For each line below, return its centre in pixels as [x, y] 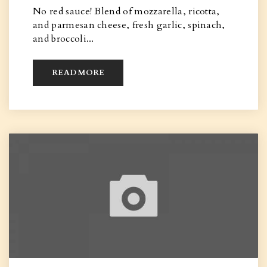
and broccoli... [63, 39]
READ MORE [78, 73]
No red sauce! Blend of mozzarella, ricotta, [126, 11]
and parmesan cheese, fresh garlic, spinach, [129, 25]
